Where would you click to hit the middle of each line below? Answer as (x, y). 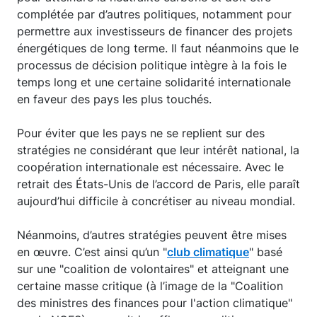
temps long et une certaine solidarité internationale (154, 82)
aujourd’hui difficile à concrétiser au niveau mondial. (156, 201)
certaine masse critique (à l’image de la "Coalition (150, 286)
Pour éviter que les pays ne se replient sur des (141, 133)
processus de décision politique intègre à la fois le (152, 65)
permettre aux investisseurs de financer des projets (155, 31)
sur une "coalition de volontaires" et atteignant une (153, 269)
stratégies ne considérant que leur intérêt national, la (158, 150)
